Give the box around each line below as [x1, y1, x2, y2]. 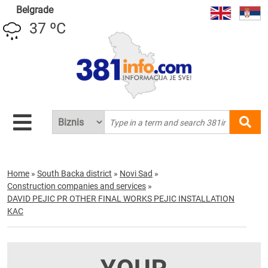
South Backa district [37, 169, 112, 178]
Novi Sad [120, 169, 153, 178]
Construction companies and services [7, 181, 146, 191]
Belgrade [16, 4, 53, 16]
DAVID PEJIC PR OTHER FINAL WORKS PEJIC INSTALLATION [7, 194, 234, 203]
